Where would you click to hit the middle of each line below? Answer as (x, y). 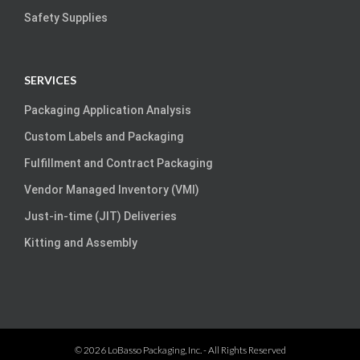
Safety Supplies (66, 18)
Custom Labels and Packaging (104, 137)
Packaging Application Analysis (108, 110)
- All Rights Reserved (243, 350)
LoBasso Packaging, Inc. (154, 350)
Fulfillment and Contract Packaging (119, 164)
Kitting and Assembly (81, 243)
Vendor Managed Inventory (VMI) (112, 190)
